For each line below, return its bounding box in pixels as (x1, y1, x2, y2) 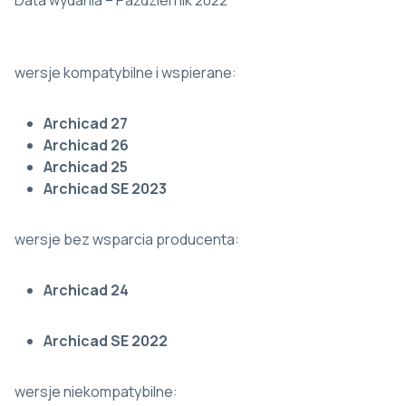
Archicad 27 (43, 113, 128, 134)
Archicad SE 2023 (43, 179, 167, 199)
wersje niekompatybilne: (14, 382, 178, 402)
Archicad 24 (43, 280, 129, 301)
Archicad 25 (43, 157, 128, 178)
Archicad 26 (43, 135, 129, 156)
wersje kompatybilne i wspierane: (14, 63, 237, 83)
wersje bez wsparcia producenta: (14, 229, 239, 250)
